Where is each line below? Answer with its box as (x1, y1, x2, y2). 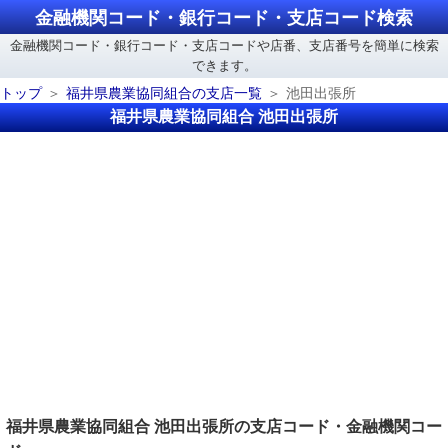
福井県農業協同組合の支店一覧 (66, 86, 262, 101)
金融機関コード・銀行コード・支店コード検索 (35, 8, 413, 28)
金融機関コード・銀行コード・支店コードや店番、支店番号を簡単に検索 (9, 38, 439, 53)
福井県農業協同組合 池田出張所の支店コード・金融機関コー (6, 418, 442, 435)
